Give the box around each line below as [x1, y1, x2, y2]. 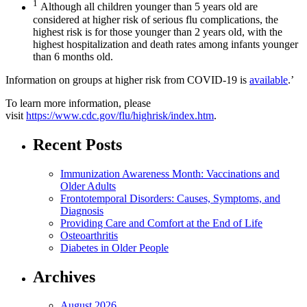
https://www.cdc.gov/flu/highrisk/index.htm [26, 109, 214, 121]
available [249, 73, 288, 86]
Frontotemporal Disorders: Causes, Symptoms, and [60, 192, 280, 204]
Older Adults [60, 180, 116, 192]
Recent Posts [33, 135, 122, 153]
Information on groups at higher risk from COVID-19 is [5, 73, 249, 86]
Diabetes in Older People [60, 241, 169, 254]
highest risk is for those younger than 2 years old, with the [33, 25, 282, 38]
